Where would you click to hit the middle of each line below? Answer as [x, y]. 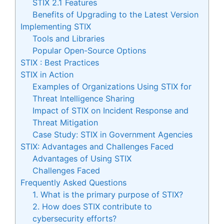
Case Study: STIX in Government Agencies [113, 134]
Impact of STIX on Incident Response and [111, 110]
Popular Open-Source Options [89, 50]
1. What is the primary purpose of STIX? [108, 194]
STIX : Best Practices [60, 62]
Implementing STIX [56, 26]
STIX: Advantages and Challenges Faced [97, 146]
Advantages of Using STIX [82, 158]
